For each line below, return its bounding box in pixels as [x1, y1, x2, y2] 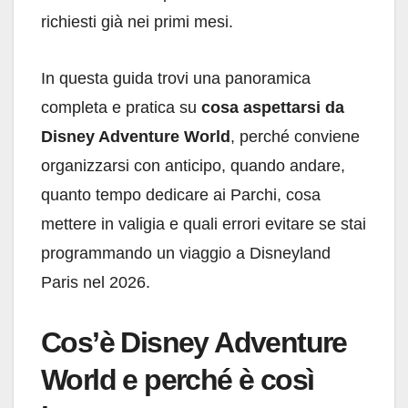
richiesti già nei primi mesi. [41, 13, 233, 32]
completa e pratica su [41, 98, 201, 117]
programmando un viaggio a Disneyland [41, 244, 331, 263]
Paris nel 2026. [41, 273, 150, 292]
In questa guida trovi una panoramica [41, 69, 311, 88]
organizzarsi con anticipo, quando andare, [41, 157, 345, 176]
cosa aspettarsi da [201, 98, 344, 117]
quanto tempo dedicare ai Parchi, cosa [41, 186, 321, 205]
